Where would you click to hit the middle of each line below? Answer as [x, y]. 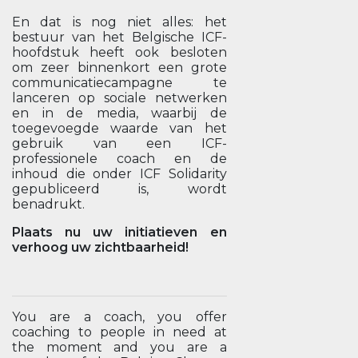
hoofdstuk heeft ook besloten [119, 52]
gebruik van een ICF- [119, 143]
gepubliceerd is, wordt [119, 189]
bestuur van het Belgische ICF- [119, 37]
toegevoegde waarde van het [119, 128]
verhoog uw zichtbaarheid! [100, 247]
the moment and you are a [119, 347]
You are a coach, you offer [119, 317]
